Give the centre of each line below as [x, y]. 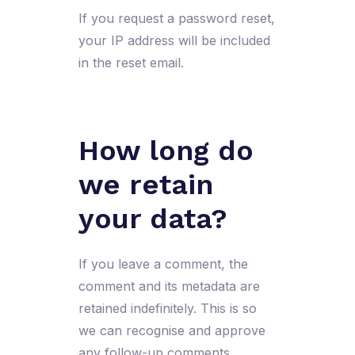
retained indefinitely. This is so [167, 309]
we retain [145, 184]
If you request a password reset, [176, 18]
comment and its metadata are [169, 286]
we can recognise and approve [172, 331]
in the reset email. [131, 62]
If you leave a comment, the [163, 264]
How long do [166, 150]
